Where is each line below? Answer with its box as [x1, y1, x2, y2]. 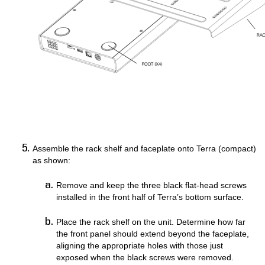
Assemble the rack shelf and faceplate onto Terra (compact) [33, 144, 256, 153]
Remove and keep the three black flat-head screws [56, 180, 247, 190]
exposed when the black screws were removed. [56, 253, 234, 262]
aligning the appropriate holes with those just [56, 241, 223, 250]
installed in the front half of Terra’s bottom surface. [56, 192, 244, 202]
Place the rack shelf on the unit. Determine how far [56, 217, 245, 227]
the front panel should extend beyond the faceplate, [56, 229, 249, 238]
